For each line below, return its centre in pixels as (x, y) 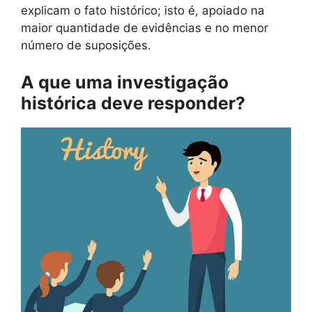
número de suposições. (86, 45)
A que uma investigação (125, 83)
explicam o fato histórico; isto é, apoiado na (143, 10)
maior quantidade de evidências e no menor (145, 28)
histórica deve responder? (133, 103)
